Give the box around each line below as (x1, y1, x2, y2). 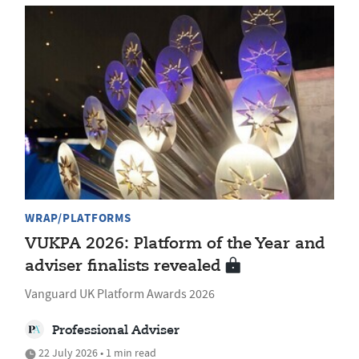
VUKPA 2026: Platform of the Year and (25, 235, 325, 252)
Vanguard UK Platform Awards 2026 (25, 285, 215, 302)
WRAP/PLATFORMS (25, 209, 131, 226)
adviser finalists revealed (25, 257, 221, 275)
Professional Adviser (52, 324, 179, 337)
